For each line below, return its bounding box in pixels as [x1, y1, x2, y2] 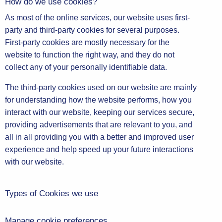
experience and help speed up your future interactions [5, 145, 193, 154]
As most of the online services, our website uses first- [5, 13, 190, 22]
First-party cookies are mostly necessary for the [5, 38, 169, 47]
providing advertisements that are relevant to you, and [5, 120, 192, 129]
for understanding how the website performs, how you [5, 96, 192, 104]
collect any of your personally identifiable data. [5, 63, 167, 71]
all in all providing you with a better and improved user [5, 133, 194, 141]
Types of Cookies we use [5, 189, 98, 198]
